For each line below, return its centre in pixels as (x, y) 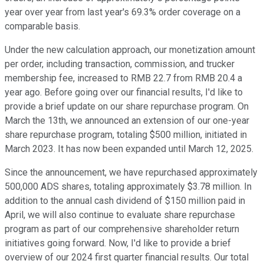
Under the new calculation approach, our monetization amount (130, 50)
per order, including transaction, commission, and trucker (120, 64)
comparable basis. (42, 27)
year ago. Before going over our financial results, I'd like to (124, 93)
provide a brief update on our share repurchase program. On (127, 107)
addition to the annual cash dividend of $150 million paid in (125, 201)
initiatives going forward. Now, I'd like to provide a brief (118, 243)
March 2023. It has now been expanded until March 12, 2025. (129, 149)
